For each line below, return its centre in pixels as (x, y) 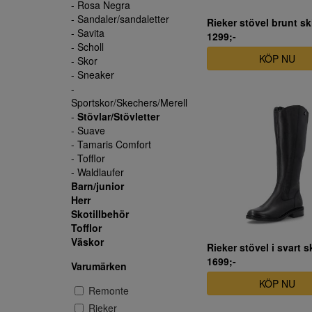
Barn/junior (97, 186)
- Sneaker (93, 75)
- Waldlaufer (97, 172)
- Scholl (87, 47)
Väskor (87, 242)
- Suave (88, 130)
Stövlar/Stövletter (118, 116)
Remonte (109, 290)
